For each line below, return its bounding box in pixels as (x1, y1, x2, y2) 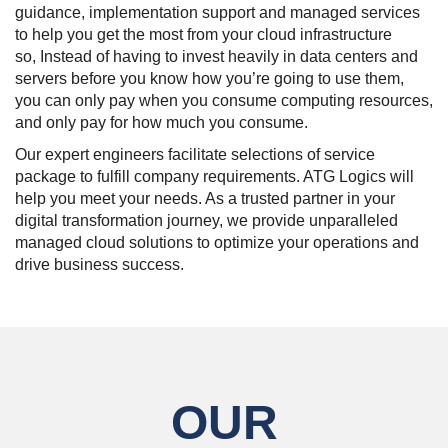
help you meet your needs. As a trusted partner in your (15, 190, 395, 207)
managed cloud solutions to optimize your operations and (15, 234, 419, 251)
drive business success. (15, 256, 184, 273)
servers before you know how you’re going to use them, (15, 70, 404, 87)
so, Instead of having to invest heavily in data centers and (15, 48, 418, 65)
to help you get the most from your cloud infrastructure (15, 26, 392, 43)
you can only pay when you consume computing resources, (15, 92, 433, 109)
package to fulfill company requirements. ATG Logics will (15, 168, 414, 185)
